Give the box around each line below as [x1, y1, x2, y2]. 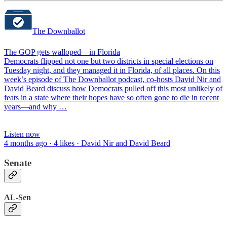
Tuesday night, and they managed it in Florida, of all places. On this [4, 65, 220, 74]
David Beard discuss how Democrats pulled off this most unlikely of [4, 84, 222, 93]
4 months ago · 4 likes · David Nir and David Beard [4, 138, 170, 147]
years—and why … [4, 102, 67, 111]
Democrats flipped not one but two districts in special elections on [4, 56, 213, 65]
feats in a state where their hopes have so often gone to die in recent [4, 93, 219, 102]
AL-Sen [4, 193, 31, 202]
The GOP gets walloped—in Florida [4, 47, 120, 56]
